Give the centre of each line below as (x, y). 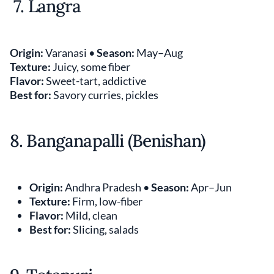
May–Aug (159, 52)
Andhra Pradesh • (107, 187)
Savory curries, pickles (105, 94)
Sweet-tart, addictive (95, 80)
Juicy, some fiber (91, 66)
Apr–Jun (210, 187)
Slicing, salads (105, 229)
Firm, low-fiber (106, 201)
